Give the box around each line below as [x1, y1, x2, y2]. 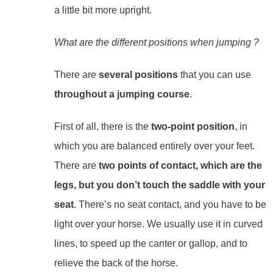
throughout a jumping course [54, 88, 190, 99]
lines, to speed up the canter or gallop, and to [54, 238, 247, 249]
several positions [98, 69, 178, 80]
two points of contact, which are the [98, 160, 262, 171]
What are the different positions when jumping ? [54, 37, 259, 48]
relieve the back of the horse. [54, 257, 180, 268]
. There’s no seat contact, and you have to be [73, 199, 266, 210]
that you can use [177, 69, 251, 80]
